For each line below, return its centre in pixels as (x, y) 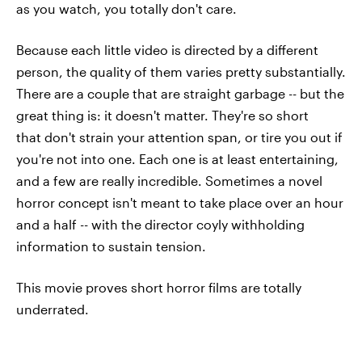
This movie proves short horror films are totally (159, 287)
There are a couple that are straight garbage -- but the (180, 93)
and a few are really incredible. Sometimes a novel (169, 181)
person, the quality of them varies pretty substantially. (181, 72)
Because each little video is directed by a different (167, 50)
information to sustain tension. (111, 246)
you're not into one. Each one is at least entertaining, (177, 159)
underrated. (53, 309)
